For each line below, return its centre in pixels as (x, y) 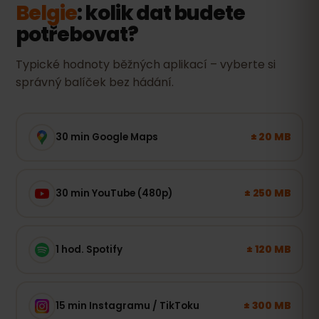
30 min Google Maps (106, 137)
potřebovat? (77, 35)
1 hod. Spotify (89, 249)
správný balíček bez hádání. (95, 82)
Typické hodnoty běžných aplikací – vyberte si (146, 64)
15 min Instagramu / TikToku (127, 305)
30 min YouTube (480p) (114, 193)
